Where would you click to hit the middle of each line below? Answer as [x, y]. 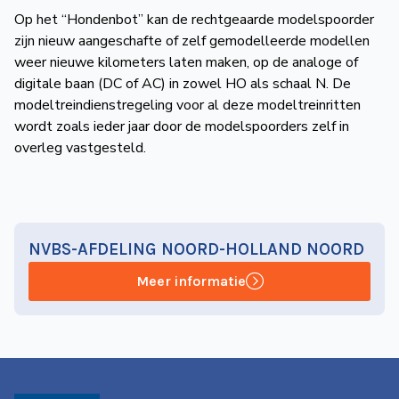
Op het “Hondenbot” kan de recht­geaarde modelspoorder [194, 20]
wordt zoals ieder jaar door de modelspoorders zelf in [182, 126]
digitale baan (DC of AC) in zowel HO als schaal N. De [183, 84]
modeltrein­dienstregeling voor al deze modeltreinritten [187, 105]
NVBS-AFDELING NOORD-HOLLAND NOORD [196, 249]
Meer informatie [191, 281]
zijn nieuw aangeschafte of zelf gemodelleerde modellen [192, 41]
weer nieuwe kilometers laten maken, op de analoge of [186, 62]
